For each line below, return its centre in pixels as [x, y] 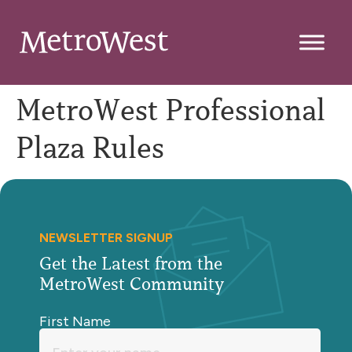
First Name [75, 321]
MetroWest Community [132, 284]
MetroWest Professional [170, 110]
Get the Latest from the [139, 264]
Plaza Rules [90, 148]
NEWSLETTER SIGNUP [106, 238]
